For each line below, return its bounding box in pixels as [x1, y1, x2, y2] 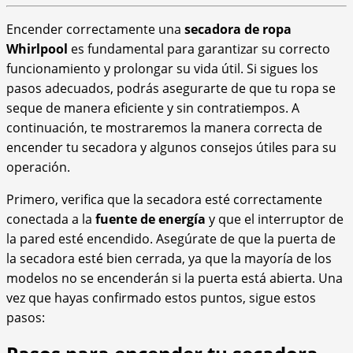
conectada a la [6, 210, 95, 228]
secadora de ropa [184, 20, 292, 38]
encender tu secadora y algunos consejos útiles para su [6, 138, 336, 156]
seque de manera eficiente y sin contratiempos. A [6, 98, 299, 117]
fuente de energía [95, 210, 206, 228]
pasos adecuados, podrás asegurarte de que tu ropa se [6, 79, 336, 97]
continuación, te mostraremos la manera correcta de [6, 118, 322, 136]
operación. [6, 158, 70, 176]
